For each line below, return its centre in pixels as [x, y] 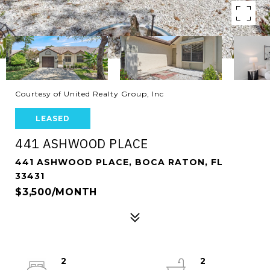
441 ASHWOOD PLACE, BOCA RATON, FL [119, 162]
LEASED [53, 118]
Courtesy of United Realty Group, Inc [89, 94]
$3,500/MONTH [56, 192]
